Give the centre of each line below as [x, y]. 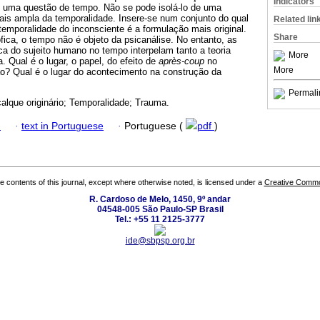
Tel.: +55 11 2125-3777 [160, 220]
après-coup [181, 61]
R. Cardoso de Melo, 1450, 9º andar [160, 200]
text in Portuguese [62, 126]
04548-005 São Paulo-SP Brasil [160, 210]
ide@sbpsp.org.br [160, 241]
